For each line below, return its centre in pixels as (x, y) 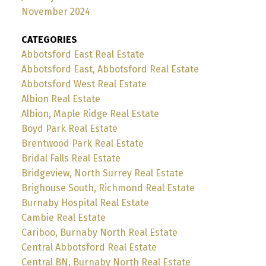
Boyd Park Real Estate (69, 129)
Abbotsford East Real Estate (83, 55)
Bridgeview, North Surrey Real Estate (102, 173)
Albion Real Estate (61, 99)
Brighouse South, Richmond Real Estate (108, 188)
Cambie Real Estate (63, 218)
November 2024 (56, 12)
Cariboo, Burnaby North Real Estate (99, 233)
